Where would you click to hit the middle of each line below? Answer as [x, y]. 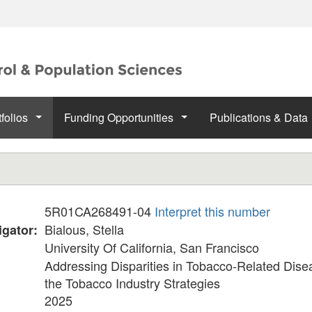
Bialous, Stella [84, 229]
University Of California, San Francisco [152, 247]
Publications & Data [260, 117]
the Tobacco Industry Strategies [132, 283]
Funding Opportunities [120, 117]
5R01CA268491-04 [100, 211]
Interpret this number [212, 211]
